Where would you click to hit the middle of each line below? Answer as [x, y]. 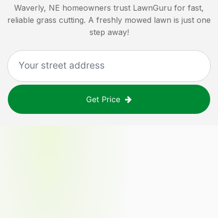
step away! [109, 32]
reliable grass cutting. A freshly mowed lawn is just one [109, 20]
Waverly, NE [37, 8]
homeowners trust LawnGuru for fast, [133, 8]
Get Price [103, 99]
